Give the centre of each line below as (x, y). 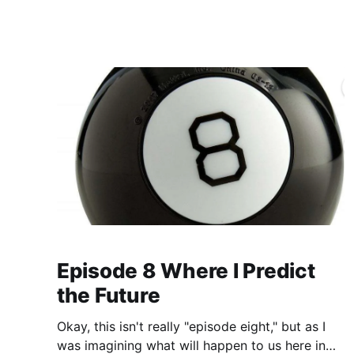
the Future (109, 295)
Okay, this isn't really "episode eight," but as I (191, 326)
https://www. (95, 18)
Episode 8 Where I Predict (186, 270)
